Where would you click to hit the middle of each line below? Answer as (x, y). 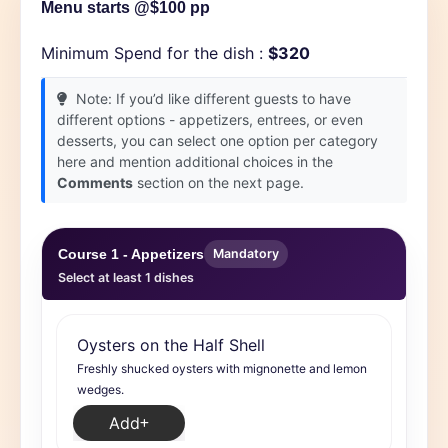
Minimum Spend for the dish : (154, 53)
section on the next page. (218, 182)
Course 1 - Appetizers (131, 254)
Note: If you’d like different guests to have (211, 98)
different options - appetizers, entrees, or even (210, 119)
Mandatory (246, 253)
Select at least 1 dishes (126, 277)
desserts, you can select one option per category (217, 140)
